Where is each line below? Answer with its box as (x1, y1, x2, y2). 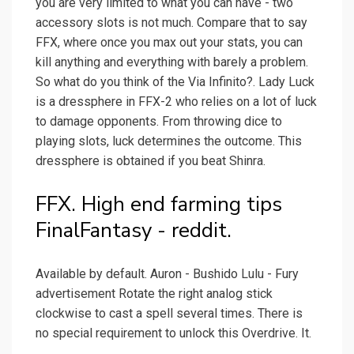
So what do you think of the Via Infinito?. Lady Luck (36, 74, 314, 90)
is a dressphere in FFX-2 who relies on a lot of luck (36, 94, 317, 110)
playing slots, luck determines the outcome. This (36, 134, 302, 149)
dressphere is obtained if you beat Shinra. (36, 153, 265, 169)
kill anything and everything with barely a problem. (36, 55, 308, 70)
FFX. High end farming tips (36, 190, 282, 219)
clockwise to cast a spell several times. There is (36, 306, 303, 322)
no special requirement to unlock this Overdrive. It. (36, 326, 311, 341)
